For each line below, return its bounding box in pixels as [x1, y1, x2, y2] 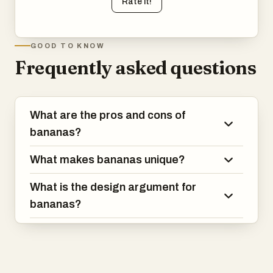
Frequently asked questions [15, 57, 257, 79]
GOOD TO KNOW [30, 42, 105, 49]
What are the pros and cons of [30, 109, 185, 121]
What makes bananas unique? [30, 154, 185, 166]
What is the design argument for [30, 181, 196, 193]
